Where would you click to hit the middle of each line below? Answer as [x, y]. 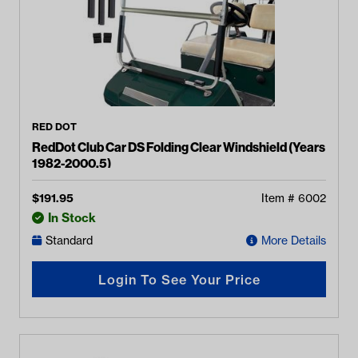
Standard [69, 241]
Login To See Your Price [179, 279]
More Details [294, 241]
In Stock [72, 218]
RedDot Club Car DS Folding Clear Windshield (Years [179, 147]
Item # [280, 198]
